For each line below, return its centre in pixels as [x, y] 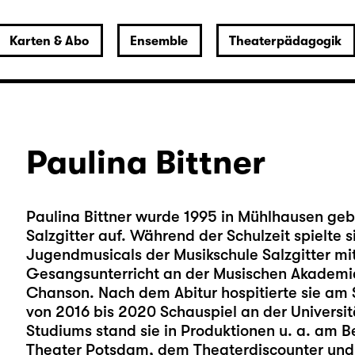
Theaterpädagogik [285, 41]
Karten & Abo [49, 41]
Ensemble [158, 41]
